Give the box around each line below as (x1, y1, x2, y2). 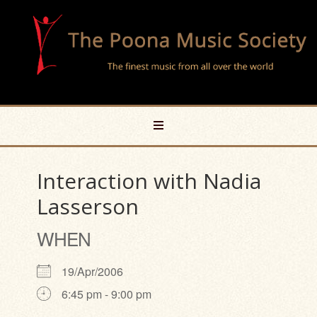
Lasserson (37, 192, 139, 221)
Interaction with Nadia (37, 166, 262, 195)
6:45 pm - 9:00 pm (62, 286, 152, 302)
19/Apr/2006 (62, 263, 135, 279)
